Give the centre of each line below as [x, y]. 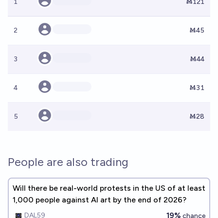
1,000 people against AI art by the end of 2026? [100, 200]
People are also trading [68, 162]
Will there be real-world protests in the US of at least [109, 188]
